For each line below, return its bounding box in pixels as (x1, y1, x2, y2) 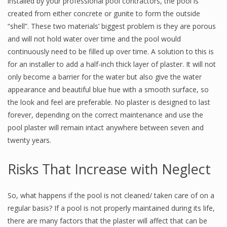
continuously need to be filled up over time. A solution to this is (8, 47, 214, 56)
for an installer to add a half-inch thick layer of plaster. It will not (8, 59, 216, 69)
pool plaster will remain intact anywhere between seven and (8, 123, 204, 132)
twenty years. (8, 135, 51, 145)
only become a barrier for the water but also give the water (8, 72, 202, 82)
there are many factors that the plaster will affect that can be (8, 216, 207, 225)
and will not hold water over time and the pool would (8, 34, 181, 44)
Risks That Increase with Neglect (8, 160, 211, 178)
